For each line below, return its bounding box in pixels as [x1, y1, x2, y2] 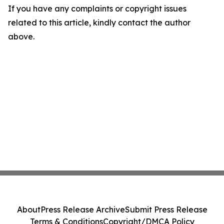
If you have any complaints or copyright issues [8, 3, 186, 13]
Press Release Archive [40, 204, 125, 214]
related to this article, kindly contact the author [8, 17, 190, 27]
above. [8, 31, 34, 41]
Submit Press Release [124, 204, 207, 214]
